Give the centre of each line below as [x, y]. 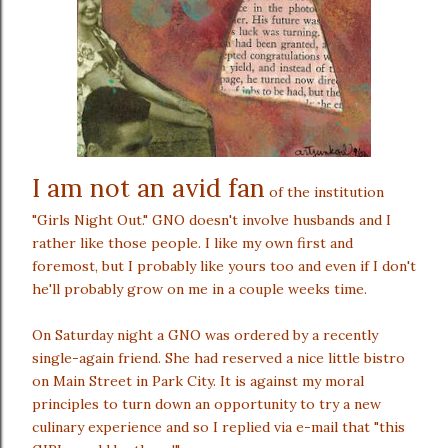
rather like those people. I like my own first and [192, 243]
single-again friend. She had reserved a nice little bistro [218, 358]
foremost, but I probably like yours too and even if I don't [224, 266]
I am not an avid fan [148, 188]
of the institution [324, 192]
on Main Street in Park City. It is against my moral [198, 381]
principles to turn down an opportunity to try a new [206, 404]
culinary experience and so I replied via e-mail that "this [218, 427]
